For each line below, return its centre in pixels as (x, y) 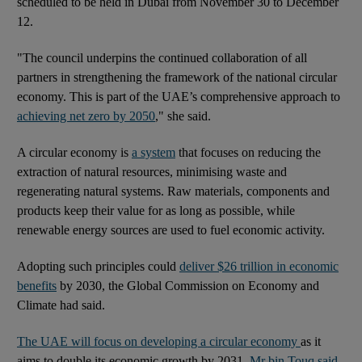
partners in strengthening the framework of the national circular (177, 77)
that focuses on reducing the (248, 152)
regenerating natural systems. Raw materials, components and (173, 191)
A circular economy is (74, 152)
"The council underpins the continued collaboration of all (162, 57)
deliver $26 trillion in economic (259, 266)
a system (154, 152)
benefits (37, 285)
